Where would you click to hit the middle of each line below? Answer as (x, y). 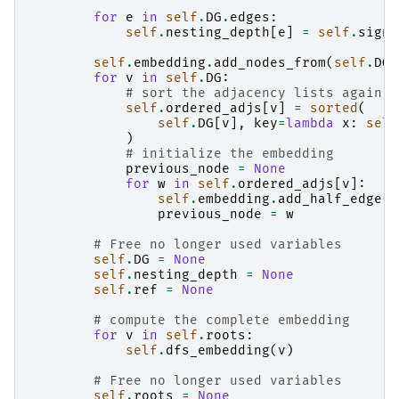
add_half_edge (330, 199)
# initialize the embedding (230, 154)
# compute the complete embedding (222, 321)
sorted (334, 109)
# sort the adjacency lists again (254, 94)
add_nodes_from (270, 63)
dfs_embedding (218, 351)
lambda (310, 124)
